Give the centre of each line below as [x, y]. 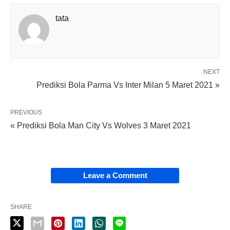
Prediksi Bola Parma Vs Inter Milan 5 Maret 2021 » [128, 85]
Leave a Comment [115, 176]
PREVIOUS [26, 113]
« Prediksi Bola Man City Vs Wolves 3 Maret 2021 [101, 126]
